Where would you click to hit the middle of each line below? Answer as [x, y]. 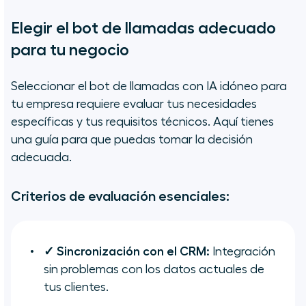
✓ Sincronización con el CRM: [127, 252]
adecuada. [41, 157]
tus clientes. [76, 287]
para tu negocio [70, 50]
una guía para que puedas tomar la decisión [132, 140]
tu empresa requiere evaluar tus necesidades [134, 104]
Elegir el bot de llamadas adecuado [143, 28]
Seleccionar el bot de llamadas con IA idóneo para [149, 86]
